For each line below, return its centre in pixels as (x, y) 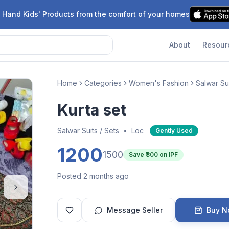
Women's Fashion (159, 83)
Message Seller (135, 210)
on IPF (168, 155)
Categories (103, 83)
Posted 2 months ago (93, 176)
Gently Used (174, 131)
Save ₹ (137, 155)
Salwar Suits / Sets (88, 131)
